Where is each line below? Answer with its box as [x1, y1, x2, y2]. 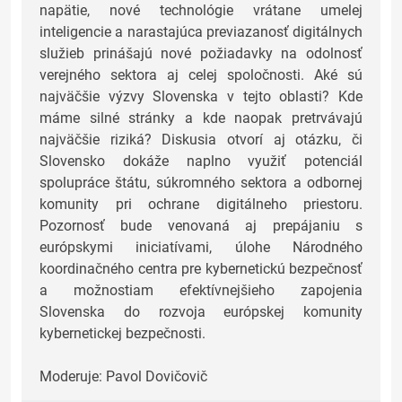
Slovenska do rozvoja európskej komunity [39, 303, 363, 321]
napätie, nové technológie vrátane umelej [39, 2, 363, 20]
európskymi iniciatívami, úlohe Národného [39, 239, 363, 257]
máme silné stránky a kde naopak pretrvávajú [39, 109, 363, 127]
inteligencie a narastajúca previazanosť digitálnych [39, 23, 363, 41]
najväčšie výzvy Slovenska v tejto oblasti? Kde [39, 88, 363, 106]
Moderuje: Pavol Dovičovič [39, 368, 207, 386]
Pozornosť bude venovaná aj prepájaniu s [39, 217, 363, 235]
